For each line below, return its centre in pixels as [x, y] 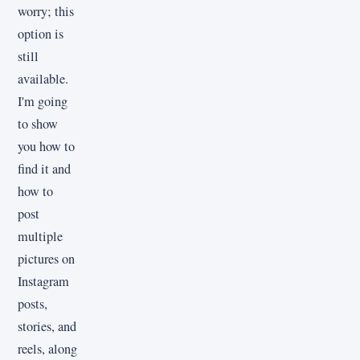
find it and [44, 168]
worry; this [46, 11]
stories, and [47, 326]
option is [41, 33]
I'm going [43, 101]
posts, [33, 303]
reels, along [47, 348]
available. [43, 78]
